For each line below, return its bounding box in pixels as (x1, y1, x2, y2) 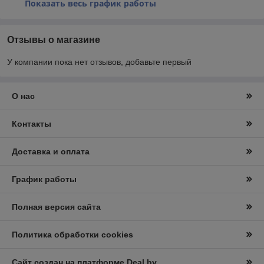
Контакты (12, 119, 51, 128)
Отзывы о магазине (7, 35, 100, 45)
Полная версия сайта (12, 202, 101, 212)
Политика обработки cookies (12, 230, 133, 239)
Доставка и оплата (12, 147, 90, 156)
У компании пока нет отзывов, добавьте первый (7, 57, 192, 67)
